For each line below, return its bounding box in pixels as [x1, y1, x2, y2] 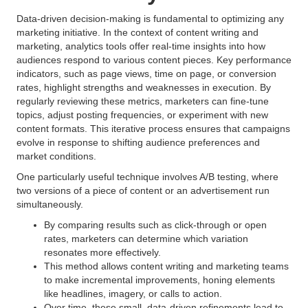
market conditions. [16, 151, 96, 162]
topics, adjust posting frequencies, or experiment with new [16, 109, 268, 120]
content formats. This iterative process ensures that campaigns [16, 123, 290, 134]
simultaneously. [16, 199, 86, 210]
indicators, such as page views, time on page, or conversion [16, 68, 276, 79]
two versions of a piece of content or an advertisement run [16, 185, 269, 196]
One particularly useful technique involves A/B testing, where [16, 171, 278, 182]
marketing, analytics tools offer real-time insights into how [16, 41, 265, 52]
